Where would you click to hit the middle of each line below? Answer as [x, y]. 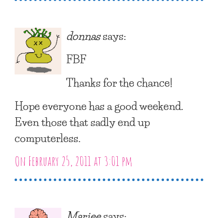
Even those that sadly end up [82, 121]
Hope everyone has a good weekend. [99, 105]
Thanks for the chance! [119, 82]
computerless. [48, 137]
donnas [83, 35]
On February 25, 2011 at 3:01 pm [73, 161]
